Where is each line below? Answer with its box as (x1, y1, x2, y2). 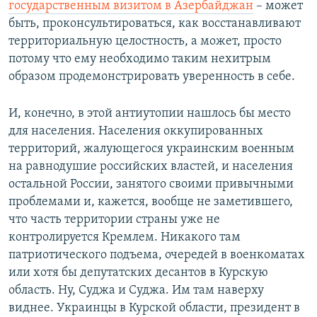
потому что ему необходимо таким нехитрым (8, 52, 271, 67)
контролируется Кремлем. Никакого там (8, 231, 241, 245)
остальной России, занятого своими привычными (8, 178, 294, 192)
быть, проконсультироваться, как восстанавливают (8, 17, 301, 31)
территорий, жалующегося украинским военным (8, 142, 294, 156)
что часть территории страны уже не (8, 213, 220, 227)
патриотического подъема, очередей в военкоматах (8, 248, 305, 263)
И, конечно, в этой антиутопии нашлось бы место (8, 107, 291, 121)
